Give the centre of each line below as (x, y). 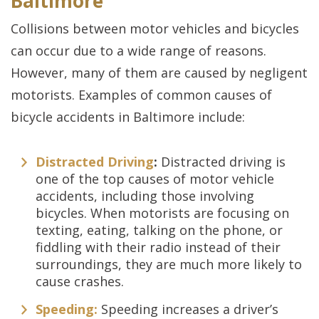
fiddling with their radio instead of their (158, 247)
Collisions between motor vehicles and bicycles (155, 28)
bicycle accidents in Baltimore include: (128, 117)
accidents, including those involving (145, 196)
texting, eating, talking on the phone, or (159, 230)
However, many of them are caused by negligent (159, 73)
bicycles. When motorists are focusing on (162, 213)
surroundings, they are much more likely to (169, 264)
